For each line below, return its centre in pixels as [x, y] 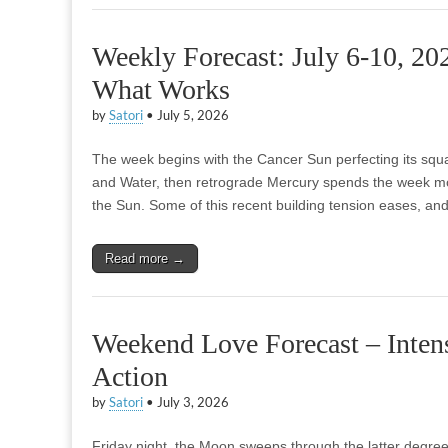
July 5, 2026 [193, 115]
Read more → [145, 258]
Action [130, 376]
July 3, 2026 [193, 402]
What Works [161, 89]
